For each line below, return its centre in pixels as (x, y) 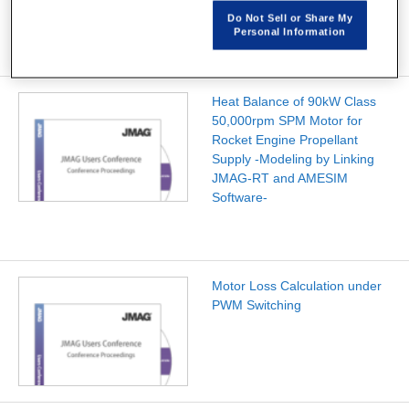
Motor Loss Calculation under (296, 285)
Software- (239, 197)
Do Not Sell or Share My (290, 18)
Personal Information (290, 31)
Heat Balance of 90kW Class (294, 101)
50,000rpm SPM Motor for (287, 120)
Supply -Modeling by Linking (293, 158)
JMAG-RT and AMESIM (279, 178)
